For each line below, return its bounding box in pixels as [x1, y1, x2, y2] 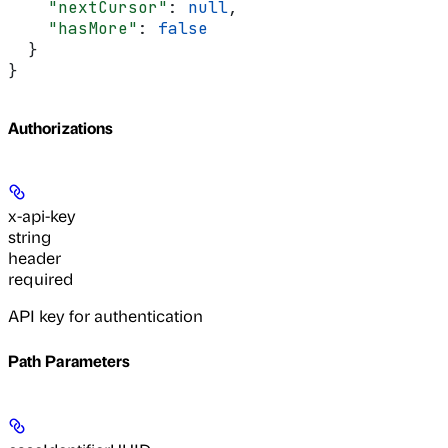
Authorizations [8, 116, 114, 138]
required [8, 268, 73, 290]
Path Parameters [8, 350, 131, 372]
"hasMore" [8, 17, 138, 39]
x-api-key [8, 205, 76, 227]
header [8, 247, 61, 269]
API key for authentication [8, 305, 203, 327]
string [8, 226, 51, 248]
